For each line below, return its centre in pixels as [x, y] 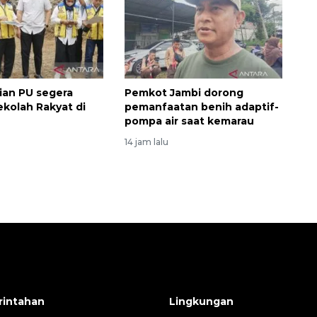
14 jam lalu [146, 142]
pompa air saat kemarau [189, 121]
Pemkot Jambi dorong [184, 93]
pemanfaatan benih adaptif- [201, 107]
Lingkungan [201, 302]
